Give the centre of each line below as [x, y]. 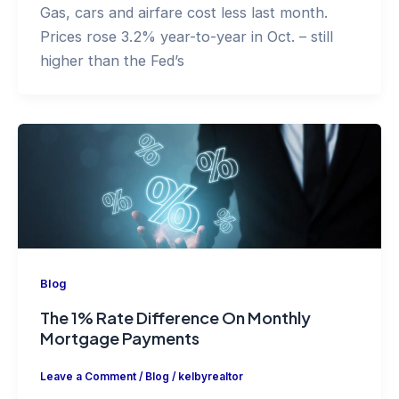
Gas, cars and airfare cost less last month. [183, 12]
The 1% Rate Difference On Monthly [175, 318]
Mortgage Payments [119, 338]
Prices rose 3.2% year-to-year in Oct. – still [186, 36]
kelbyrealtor [210, 376]
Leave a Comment [88, 376]
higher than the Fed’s [112, 60]
